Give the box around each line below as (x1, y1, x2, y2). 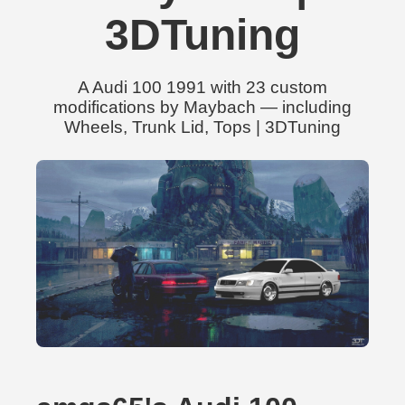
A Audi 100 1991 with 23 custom (78, 78, 327, 97)
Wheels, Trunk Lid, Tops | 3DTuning (64, 118, 341, 137)
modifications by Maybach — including (53, 98, 352, 117)
